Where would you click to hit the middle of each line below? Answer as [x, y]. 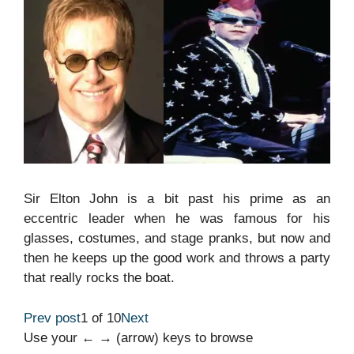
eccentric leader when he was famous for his [177, 219]
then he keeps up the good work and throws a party [177, 258]
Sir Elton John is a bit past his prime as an [177, 199]
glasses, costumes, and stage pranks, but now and [177, 239]
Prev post [52, 318]
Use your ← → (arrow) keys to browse [138, 337]
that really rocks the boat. [99, 278]
